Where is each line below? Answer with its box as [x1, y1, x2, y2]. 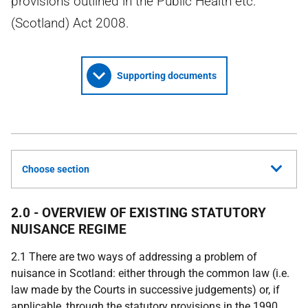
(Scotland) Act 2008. [11, 15, 129, 31]
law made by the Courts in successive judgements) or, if [11, 283, 280, 296]
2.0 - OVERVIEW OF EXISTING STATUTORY [11, 205, 266, 221]
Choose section [22, 164, 89, 175]
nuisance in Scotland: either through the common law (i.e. [11, 267, 289, 280]
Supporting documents [116, 70, 217, 81]
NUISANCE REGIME [11, 221, 126, 237]
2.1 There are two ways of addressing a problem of [11, 250, 257, 263]
